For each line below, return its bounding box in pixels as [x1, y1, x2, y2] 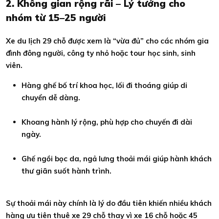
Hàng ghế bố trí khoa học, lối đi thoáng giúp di [22, 81, 187, 90]
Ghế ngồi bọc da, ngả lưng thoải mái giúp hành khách [22, 154, 212, 163]
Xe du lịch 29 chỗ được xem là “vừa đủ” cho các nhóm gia [6, 36, 209, 45]
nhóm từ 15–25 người [6, 12, 106, 23]
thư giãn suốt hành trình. [22, 166, 111, 175]
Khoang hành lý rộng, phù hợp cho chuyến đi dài [22, 117, 192, 127]
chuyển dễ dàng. [22, 93, 80, 102]
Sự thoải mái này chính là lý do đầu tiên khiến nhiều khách [6, 198, 212, 208]
